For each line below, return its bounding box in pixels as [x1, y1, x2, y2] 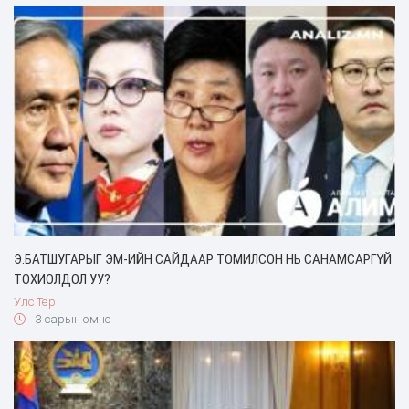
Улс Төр [14, 294, 56, 309]
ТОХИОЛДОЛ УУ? [14, 271, 110, 288]
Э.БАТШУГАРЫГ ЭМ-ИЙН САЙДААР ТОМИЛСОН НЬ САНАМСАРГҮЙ [14, 251, 392, 268]
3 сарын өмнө [32, 311, 111, 326]
